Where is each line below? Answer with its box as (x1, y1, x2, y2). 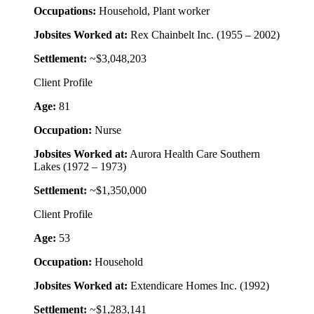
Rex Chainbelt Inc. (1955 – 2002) (128, 29, 280, 41)
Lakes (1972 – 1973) (34, 161, 126, 173)
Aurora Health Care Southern (128, 148, 260, 161)
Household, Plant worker (96, 5, 210, 18)
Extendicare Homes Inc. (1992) (128, 280, 269, 292)
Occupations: (34, 5, 96, 18)
